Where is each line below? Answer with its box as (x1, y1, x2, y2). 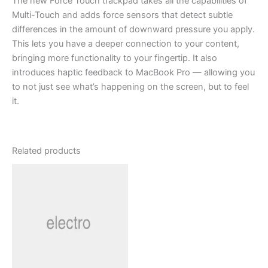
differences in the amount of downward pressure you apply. (12, 24, 255, 35)
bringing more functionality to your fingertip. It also (12, 53, 217, 64)
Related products (12, 145, 81, 156)
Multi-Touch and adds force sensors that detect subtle (12, 10, 233, 21)
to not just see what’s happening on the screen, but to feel (12, 81, 249, 93)
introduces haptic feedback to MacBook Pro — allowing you (12, 67, 255, 78)
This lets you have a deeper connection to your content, (12, 38, 239, 50)
